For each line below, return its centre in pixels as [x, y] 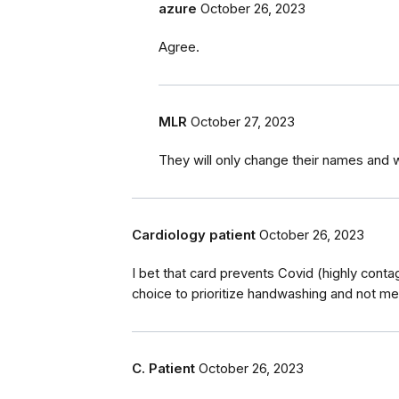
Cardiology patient [194, 235]
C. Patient [163, 368]
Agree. [179, 47]
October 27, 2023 [243, 122]
